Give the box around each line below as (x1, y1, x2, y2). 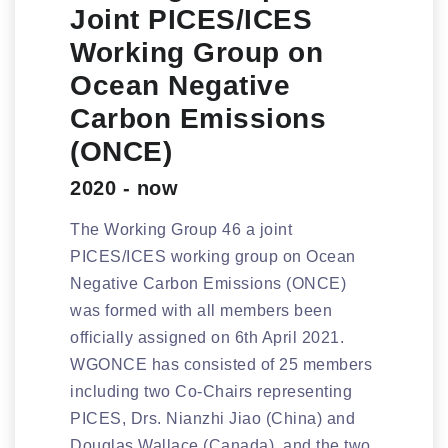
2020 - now (70, 176, 178, 199)
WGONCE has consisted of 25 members (70, 355, 372, 373)
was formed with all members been (70, 301, 332, 319)
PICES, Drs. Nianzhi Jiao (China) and (70, 409, 355, 427)
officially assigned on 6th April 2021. (70, 328, 344, 346)
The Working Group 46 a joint (70, 220, 292, 238)
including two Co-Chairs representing (70, 382, 352, 400)
